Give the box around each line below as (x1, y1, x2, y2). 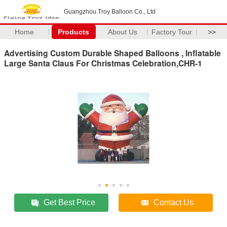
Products (58, 28, 90, 36)
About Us (108, 28, 138, 36)
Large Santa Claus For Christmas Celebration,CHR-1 (4, 57, 202, 69)
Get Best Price (44, 198, 96, 207)
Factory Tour (152, 28, 193, 36)
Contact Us (154, 198, 194, 207)
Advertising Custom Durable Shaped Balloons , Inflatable (4, 47, 221, 59)
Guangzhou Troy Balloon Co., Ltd (64, 8, 156, 15)
